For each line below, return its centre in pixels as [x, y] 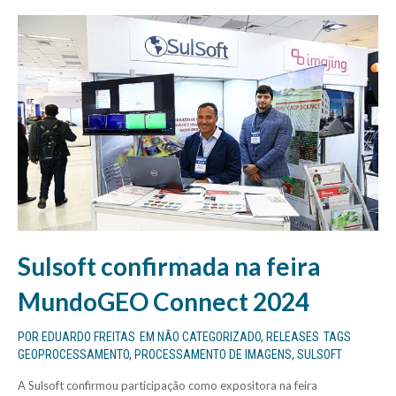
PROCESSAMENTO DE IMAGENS [213, 355]
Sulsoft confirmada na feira [169, 267]
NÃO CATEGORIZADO [209, 337]
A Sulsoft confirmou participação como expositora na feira [168, 386]
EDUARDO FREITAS [88, 337]
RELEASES [293, 337]
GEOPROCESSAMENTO [73, 355]
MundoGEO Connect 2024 [164, 302]
